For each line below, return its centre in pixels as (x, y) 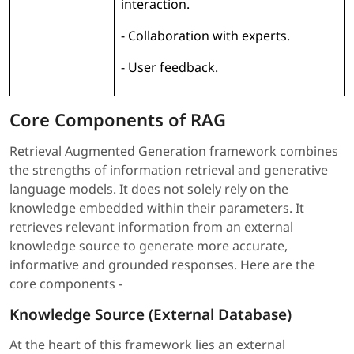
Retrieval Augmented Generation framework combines (174, 151)
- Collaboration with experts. (205, 36)
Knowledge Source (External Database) (151, 315)
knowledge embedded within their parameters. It (157, 208)
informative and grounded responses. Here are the (162, 265)
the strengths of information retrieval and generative (169, 170)
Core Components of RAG (118, 120)
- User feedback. (169, 68)
